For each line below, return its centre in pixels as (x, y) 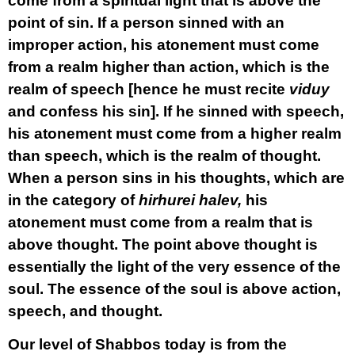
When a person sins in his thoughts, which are (176, 178)
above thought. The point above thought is (163, 244)
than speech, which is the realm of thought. (164, 156)
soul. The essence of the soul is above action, (174, 289)
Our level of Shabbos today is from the (147, 344)
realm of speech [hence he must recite (147, 89)
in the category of (71, 200)
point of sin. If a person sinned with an (146, 23)
